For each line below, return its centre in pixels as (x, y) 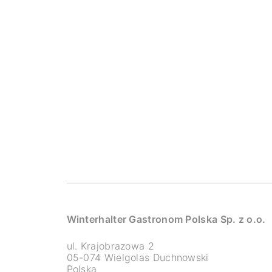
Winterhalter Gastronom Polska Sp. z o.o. (166, 219)
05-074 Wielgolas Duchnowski (138, 257)
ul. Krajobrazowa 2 (110, 246)
